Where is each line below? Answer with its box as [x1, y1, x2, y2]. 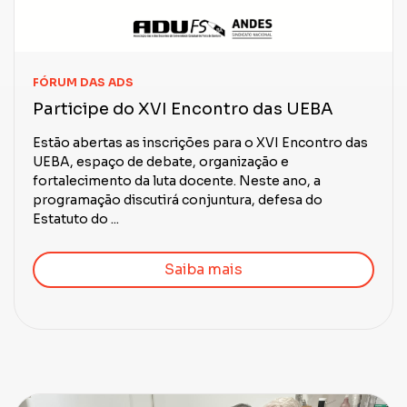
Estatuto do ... [33, 211, 119, 228]
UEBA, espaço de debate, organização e [33, 154, 289, 171]
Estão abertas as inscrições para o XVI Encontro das [33, 134, 368, 152]
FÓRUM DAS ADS [33, 75, 134, 90]
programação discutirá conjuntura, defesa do [33, 192, 323, 209]
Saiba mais [164, 260, 243, 280]
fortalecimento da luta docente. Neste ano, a [33, 173, 321, 190]
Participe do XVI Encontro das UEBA [33, 99, 333, 120]
